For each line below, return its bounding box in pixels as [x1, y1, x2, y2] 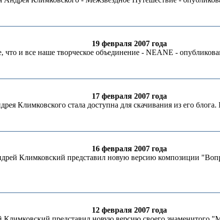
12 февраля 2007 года [91, 206, 167, 214]
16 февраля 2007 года [91, 144, 167, 153]
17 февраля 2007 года [91, 92, 167, 100]
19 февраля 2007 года [91, 39, 167, 48]
